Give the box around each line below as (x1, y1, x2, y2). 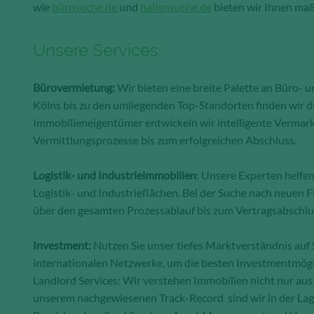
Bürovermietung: (33, 81, 117, 95)
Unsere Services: (33, 40, 166, 61)
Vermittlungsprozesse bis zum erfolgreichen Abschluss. (33, 133, 301, 147)
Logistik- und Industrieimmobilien (33, 168, 196, 182)
